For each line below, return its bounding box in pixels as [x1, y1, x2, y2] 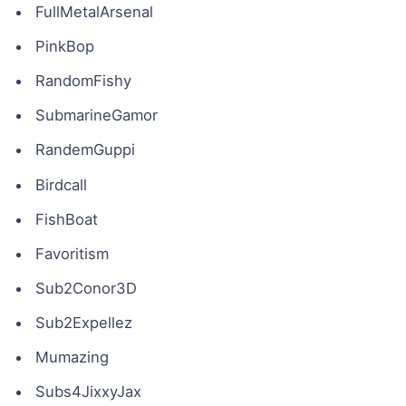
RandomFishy [34, 72, 131, 91]
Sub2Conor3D [34, 278, 137, 297]
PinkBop [34, 36, 94, 55]
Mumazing [34, 348, 109, 367]
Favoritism [34, 244, 109, 263]
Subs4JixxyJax [34, 382, 141, 401]
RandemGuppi [34, 140, 135, 159]
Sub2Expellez [34, 314, 132, 333]
